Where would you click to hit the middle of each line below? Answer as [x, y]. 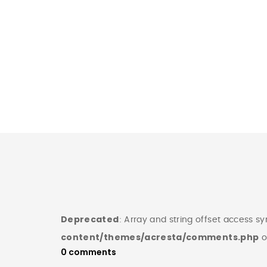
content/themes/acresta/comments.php [160, 237]
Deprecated [90, 220]
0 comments [89, 252]
